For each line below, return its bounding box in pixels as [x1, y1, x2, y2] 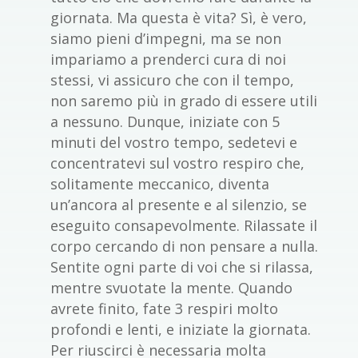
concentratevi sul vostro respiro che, [50, 153, 304, 173]
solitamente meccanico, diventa [50, 174, 269, 194]
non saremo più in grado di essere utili [50, 91, 317, 111]
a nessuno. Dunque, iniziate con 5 [50, 112, 280, 132]
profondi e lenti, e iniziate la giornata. [50, 320, 311, 340]
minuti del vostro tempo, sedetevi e [50, 133, 297, 153]
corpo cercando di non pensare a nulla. [50, 237, 318, 257]
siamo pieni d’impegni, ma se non [50, 29, 281, 49]
